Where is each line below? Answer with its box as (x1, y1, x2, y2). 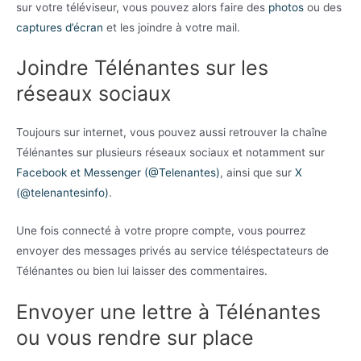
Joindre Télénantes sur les (16, 56, 268, 81)
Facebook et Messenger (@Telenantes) (16, 166, 220, 180)
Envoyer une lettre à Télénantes (16, 300, 321, 325)
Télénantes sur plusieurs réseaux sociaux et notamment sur (16, 146, 325, 160)
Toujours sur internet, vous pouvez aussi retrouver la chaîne (16, 126, 327, 139)
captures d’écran (16, 20, 103, 34)
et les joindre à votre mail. (103, 20, 240, 34)
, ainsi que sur (220, 166, 295, 180)
